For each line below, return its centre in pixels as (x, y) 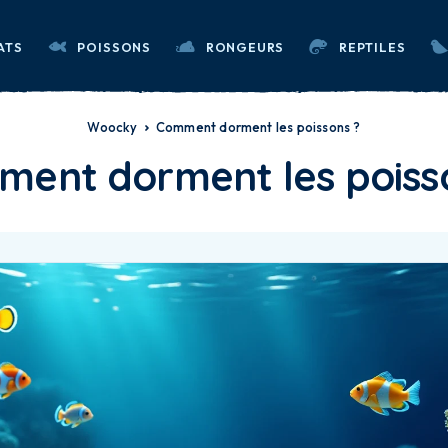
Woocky (112, 127)
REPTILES (372, 46)
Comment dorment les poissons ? (258, 127)
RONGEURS (245, 46)
